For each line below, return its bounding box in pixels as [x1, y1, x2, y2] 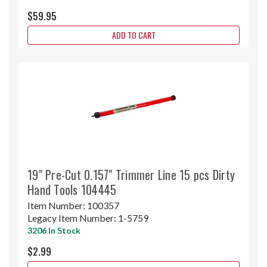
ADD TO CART [111, 28, 156, 41]
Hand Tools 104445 [27, 180, 117, 198]
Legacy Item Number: [27, 212, 118, 223]
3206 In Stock [27, 225, 80, 235]
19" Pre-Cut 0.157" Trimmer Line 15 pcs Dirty [27, 165, 235, 184]
